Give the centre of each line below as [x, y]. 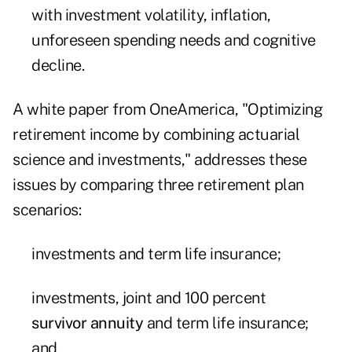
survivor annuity [87, 323]
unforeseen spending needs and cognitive [174, 40]
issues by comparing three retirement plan [158, 185]
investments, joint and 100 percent [148, 298]
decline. [58, 66]
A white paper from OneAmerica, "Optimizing [167, 110]
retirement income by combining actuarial [156, 135]
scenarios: [47, 210]
